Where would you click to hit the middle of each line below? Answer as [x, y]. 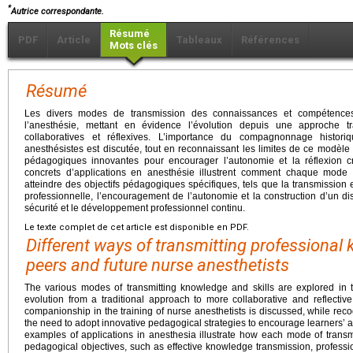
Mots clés [134, 45]
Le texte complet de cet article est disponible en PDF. [137, 227]
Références [270, 39]
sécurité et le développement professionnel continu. [135, 208]
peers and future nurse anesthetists [158, 265]
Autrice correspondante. [58, 11]
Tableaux [199, 39]
